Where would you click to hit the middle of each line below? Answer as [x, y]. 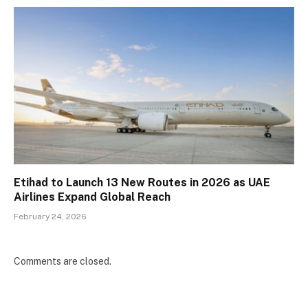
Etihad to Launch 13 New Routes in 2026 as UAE [142, 183]
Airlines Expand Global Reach [92, 197]
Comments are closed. [63, 262]
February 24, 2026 [50, 217]
